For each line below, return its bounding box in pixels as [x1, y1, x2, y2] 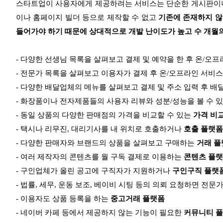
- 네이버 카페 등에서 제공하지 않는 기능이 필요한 [16, 209, 184, 217]
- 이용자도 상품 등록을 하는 [16, 195, 111, 203]
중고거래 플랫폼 [111, 195, 165, 203]
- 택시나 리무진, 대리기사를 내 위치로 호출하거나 [16, 125, 184, 133]
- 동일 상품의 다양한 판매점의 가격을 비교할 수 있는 [16, 111, 193, 119]
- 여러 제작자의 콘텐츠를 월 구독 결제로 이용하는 [16, 153, 184, 161]
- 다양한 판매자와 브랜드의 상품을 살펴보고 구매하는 [16, 139, 197, 147]
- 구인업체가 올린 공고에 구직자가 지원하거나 [16, 167, 172, 175]
